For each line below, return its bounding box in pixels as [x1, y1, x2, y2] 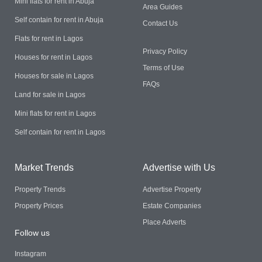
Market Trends [15, 163, 74, 173]
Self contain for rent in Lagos [15, 128, 105, 137]
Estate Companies [142, 202, 201, 211]
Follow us [15, 228, 50, 238]
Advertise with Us [142, 163, 215, 173]
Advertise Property [142, 185, 201, 194]
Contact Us [142, 19, 178, 28]
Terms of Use [142, 64, 184, 73]
